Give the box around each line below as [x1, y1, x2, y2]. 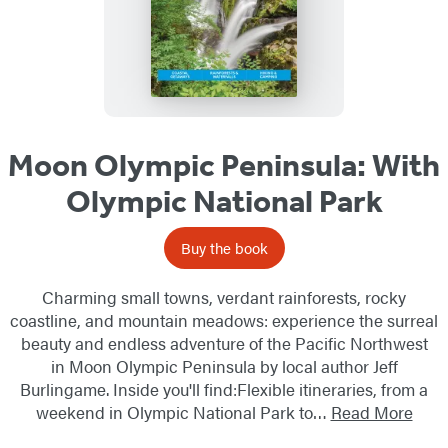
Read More [330, 400, 413, 425]
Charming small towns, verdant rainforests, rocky [42, 285, 406, 310]
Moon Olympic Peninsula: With [8, 146, 440, 185]
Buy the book [180, 237, 268, 259]
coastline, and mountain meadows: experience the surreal [10, 308, 438, 333]
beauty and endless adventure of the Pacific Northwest [20, 331, 428, 356]
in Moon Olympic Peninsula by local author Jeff [50, 354, 398, 379]
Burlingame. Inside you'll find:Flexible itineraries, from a [20, 377, 428, 402]
